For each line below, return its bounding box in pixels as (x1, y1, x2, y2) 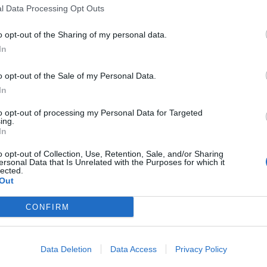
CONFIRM (25, 202, 70, 212)
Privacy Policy (175, 244, 227, 254)
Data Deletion (40, 244, 92, 254)
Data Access (110, 244, 157, 254)
